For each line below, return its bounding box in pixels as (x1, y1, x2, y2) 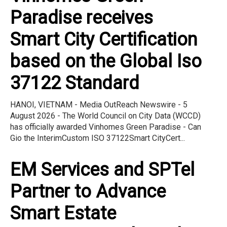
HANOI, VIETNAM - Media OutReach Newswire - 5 (10, 99, 187, 109)
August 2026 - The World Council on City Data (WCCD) (10, 110, 201, 121)
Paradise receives (10, 7, 153, 28)
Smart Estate (10, 202, 116, 224)
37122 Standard (10, 72, 139, 94)
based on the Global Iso (10, 50, 202, 72)
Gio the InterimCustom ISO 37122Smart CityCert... (10, 133, 185, 143)
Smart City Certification (10, 28, 197, 50)
